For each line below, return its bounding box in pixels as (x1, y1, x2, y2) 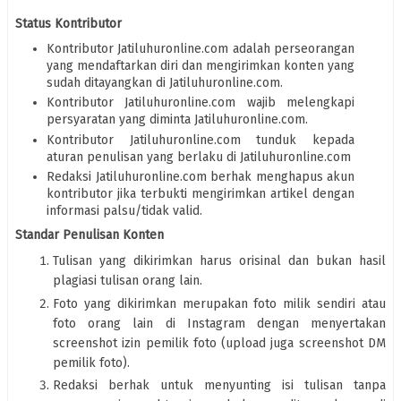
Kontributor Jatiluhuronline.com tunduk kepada (47, 132, 354, 148)
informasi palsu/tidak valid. (47, 203, 202, 219)
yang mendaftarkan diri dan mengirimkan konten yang (47, 57, 354, 73)
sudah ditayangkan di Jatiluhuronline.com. (47, 74, 283, 90)
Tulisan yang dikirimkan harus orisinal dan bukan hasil (53, 253, 386, 269)
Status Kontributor (15, 15, 122, 31)
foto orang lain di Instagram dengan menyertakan (53, 315, 386, 331)
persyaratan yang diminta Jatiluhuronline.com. (47, 112, 308, 128)
